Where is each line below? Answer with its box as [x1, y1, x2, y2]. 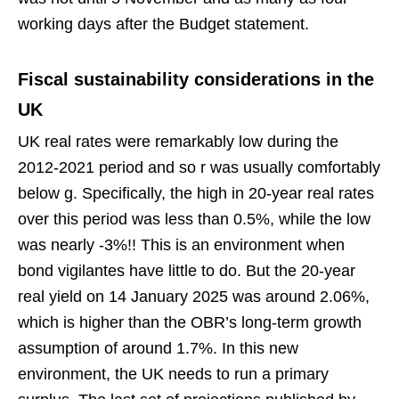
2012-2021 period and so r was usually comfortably [18, 158, 380, 176]
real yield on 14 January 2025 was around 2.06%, [18, 287, 370, 305]
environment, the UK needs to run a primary [18, 364, 329, 383]
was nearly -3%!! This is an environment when [18, 235, 345, 254]
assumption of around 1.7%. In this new [18, 338, 298, 357]
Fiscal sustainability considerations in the [18, 69, 374, 89]
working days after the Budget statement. [18, 14, 309, 33]
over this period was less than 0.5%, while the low [18, 209, 370, 228]
